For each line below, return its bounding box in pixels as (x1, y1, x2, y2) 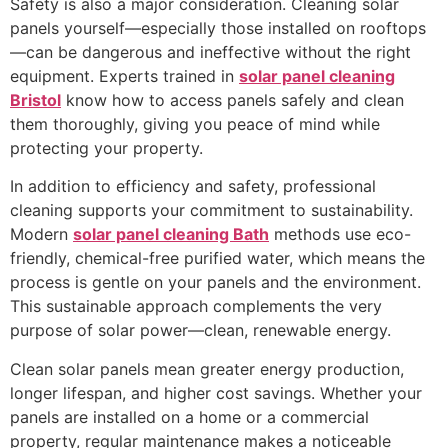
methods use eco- (269, 224, 411, 245)
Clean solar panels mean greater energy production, (10, 358, 404, 379)
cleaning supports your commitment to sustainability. (10, 200, 413, 221)
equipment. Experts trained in (10, 65, 239, 86)
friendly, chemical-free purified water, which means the (10, 248, 425, 269)
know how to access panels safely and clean (61, 89, 404, 110)
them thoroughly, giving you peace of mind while (10, 113, 380, 134)
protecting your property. (10, 137, 203, 158)
